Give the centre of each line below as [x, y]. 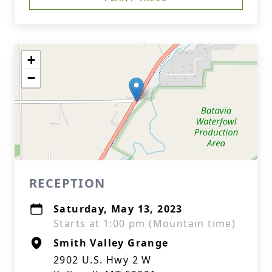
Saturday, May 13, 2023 [118, 209]
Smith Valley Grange [111, 243]
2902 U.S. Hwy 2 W [103, 260]
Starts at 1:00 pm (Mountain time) [145, 223]
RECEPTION [67, 183]
